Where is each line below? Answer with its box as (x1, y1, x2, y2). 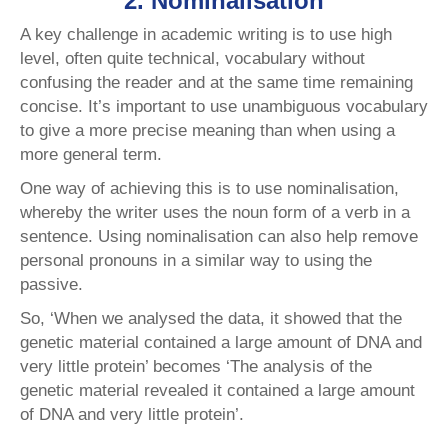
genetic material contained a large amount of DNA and (20, 333, 422, 353)
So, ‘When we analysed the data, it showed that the (20, 309, 402, 329)
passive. (20, 275, 88, 295)
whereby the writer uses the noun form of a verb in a (20, 203, 410, 223)
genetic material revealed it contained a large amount (20, 381, 415, 401)
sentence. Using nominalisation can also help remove (20, 227, 418, 247)
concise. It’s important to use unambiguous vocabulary (20, 97, 428, 117)
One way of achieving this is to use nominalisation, (20, 179, 399, 199)
